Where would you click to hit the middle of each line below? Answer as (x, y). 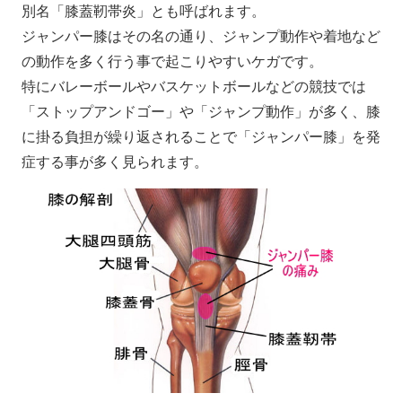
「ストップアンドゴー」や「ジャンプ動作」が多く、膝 (201, 111)
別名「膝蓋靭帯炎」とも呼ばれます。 (143, 11)
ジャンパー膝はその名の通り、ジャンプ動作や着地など (201, 36)
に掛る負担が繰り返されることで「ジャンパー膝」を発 (201, 136)
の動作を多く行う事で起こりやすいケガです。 (172, 61)
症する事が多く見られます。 (114, 162)
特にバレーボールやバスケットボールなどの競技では (193, 86)
